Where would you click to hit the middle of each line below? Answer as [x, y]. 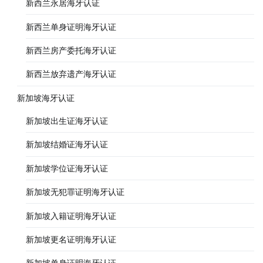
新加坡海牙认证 [46, 97]
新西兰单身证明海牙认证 [71, 26]
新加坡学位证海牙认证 [67, 168]
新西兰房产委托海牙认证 [71, 50]
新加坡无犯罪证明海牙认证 [75, 192]
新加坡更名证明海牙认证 [71, 239]
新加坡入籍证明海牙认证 [71, 215]
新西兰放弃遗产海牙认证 [71, 74]
